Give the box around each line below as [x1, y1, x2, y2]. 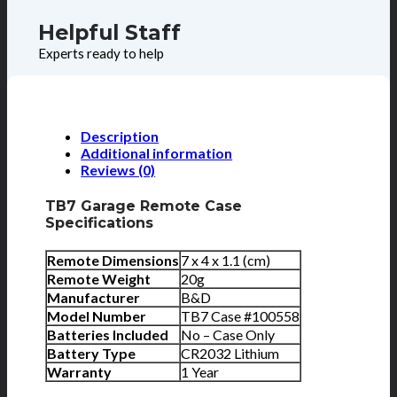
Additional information [81, 144, 233, 162]
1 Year [181, 362, 220, 380]
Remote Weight [47, 269, 152, 287]
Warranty [47, 362, 113, 380]
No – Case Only [181, 325, 276, 343]
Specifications [45, 214, 154, 231]
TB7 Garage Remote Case [45, 197, 243, 214]
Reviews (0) [81, 161, 156, 179]
